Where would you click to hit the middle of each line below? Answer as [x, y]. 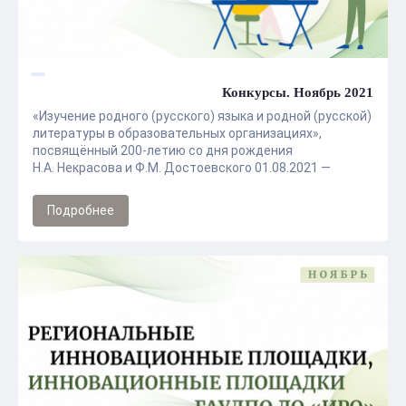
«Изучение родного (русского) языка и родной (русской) [202, 116]
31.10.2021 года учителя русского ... [140, 185]
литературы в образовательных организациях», [177, 133]
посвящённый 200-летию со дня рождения [163, 150]
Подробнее [81, 210]
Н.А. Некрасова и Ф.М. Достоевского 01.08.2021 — [182, 168]
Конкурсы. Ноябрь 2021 [298, 92]
